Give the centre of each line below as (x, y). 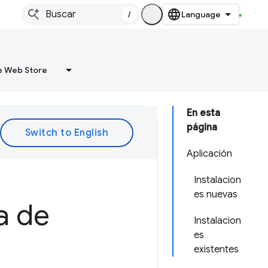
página (202, 127)
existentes (216, 249)
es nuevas (216, 194)
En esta (203, 113)
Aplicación (209, 154)
